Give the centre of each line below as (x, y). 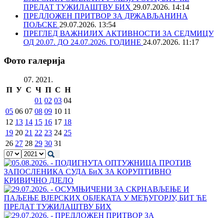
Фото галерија (35, 61)
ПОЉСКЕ (41, 24)
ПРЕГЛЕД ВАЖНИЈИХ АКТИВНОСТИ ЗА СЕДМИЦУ (118, 33)
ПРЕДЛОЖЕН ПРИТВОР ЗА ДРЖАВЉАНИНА (106, 16)
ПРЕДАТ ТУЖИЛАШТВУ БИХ (78, 7)
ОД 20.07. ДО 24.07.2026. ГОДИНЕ (83, 42)
